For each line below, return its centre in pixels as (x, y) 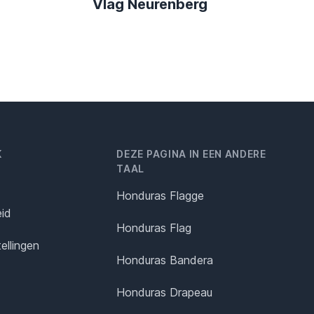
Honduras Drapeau (165, 293)
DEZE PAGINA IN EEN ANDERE (191, 154)
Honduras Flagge (161, 196)
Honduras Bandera (165, 260)
